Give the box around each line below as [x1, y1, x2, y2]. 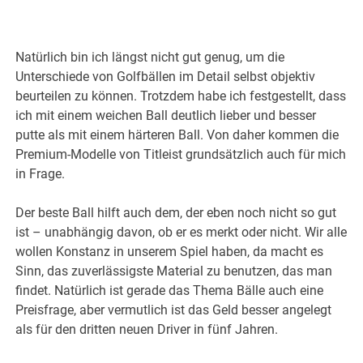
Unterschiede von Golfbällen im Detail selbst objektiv [15, 69, 316, 85]
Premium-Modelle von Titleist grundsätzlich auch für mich [15, 147, 347, 163]
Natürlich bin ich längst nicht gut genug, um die [15, 49, 285, 66]
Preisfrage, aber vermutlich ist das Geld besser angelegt [15, 302, 332, 318]
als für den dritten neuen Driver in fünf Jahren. [15, 322, 279, 338]
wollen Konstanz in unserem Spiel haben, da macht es [15, 244, 324, 260]
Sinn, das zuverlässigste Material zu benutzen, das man [15, 263, 333, 280]
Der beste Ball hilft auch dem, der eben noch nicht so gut [15, 205, 337, 221]
